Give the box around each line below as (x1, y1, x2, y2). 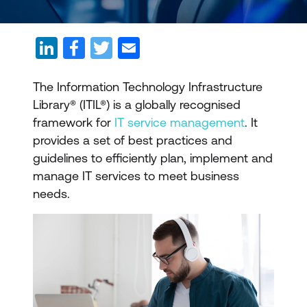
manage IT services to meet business (33, 169, 239, 183)
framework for (33, 115, 114, 130)
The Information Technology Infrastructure (33, 79, 262, 94)
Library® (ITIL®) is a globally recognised (33, 97, 241, 112)
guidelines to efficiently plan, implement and (33, 151, 273, 165)
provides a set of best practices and (33, 133, 232, 147)
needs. (33, 186, 70, 201)
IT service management (114, 115, 245, 130)
